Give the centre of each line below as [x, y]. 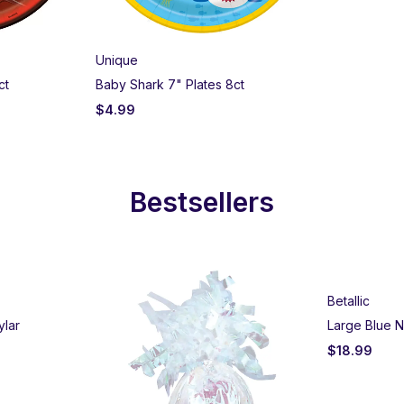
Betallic [349, 300]
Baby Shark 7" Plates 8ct [170, 84]
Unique [117, 60]
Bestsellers [202, 202]
